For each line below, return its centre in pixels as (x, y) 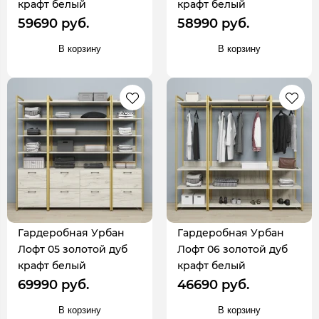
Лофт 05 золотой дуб (73, 249)
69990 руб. (53, 284)
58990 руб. (213, 23)
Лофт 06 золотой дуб (232, 249)
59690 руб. (53, 23)
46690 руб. (213, 284)
